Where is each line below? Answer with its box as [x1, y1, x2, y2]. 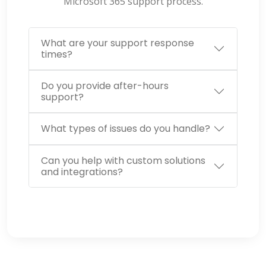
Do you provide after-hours [41, 78, 169, 93]
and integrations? [41, 164, 123, 179]
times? [41, 47, 72, 61]
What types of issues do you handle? [41, 122, 210, 136]
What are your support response [41, 36, 194, 50]
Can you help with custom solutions [41, 153, 205, 167]
